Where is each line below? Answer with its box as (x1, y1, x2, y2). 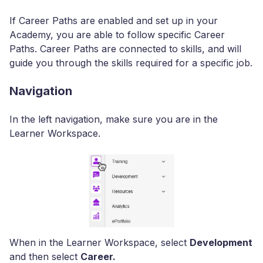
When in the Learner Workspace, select (9, 236, 190, 248)
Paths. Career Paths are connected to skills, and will (9, 43, 241, 55)
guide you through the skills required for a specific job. (9, 57, 252, 69)
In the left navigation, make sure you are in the (9, 113, 218, 126)
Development (190, 236, 252, 248)
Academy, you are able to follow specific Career (9, 29, 225, 41)
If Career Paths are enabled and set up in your (9, 15, 218, 27)
